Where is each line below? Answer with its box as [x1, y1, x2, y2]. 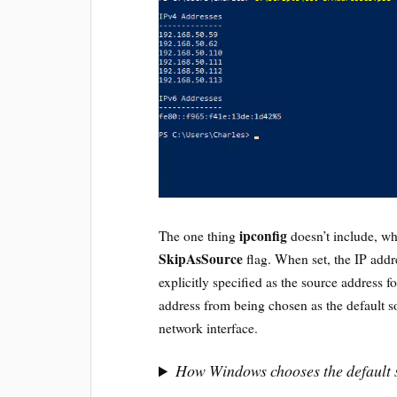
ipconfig [239, 226, 288, 246]
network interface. [159, 319, 259, 338]
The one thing [159, 227, 240, 245]
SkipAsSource [159, 249, 244, 269]
